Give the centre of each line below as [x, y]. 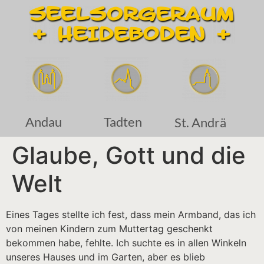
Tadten [123, 122]
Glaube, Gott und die [129, 155]
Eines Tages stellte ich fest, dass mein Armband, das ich [131, 214]
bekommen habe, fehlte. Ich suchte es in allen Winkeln [126, 243]
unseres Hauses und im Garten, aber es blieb [105, 257]
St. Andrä [200, 122]
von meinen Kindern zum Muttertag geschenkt [109, 229]
